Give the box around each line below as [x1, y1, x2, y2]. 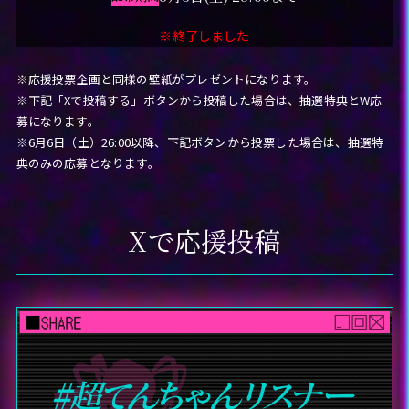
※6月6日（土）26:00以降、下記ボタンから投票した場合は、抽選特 [16, 132, 384, 151]
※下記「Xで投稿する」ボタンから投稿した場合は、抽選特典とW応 [16, 90, 383, 109]
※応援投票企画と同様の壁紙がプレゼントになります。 [16, 69, 317, 88]
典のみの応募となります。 [16, 153, 160, 172]
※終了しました [159, 26, 250, 45]
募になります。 [16, 111, 100, 130]
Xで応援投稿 [128, 220, 281, 259]
